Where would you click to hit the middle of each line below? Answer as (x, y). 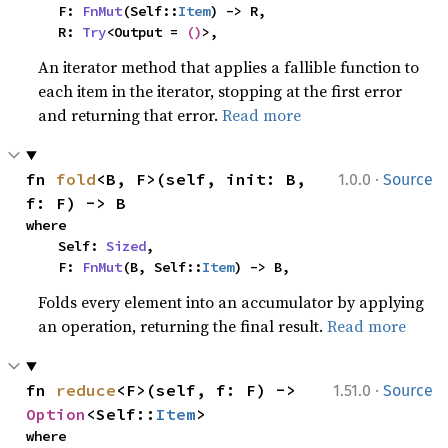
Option (56, 414)
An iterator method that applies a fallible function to (229, 67)
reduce (86, 390)
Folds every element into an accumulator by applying (231, 302)
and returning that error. (130, 115)
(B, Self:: (162, 267)
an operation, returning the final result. (183, 326)
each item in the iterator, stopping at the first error (220, 91)
